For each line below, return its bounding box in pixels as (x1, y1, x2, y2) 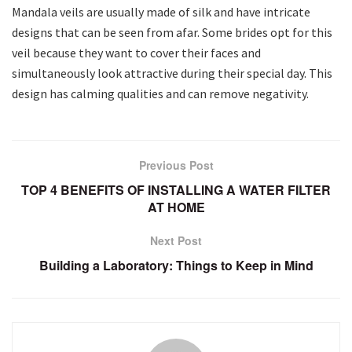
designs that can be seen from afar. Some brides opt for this (12, 24, 332, 40)
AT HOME (147, 197, 205, 216)
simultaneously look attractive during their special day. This (12, 64, 332, 81)
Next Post (150, 232, 202, 248)
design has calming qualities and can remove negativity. (12, 85, 309, 101)
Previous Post (138, 156, 214, 173)
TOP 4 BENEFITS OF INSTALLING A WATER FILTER (21, 180, 331, 199)
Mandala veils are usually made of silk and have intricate (12, 3, 310, 20)
